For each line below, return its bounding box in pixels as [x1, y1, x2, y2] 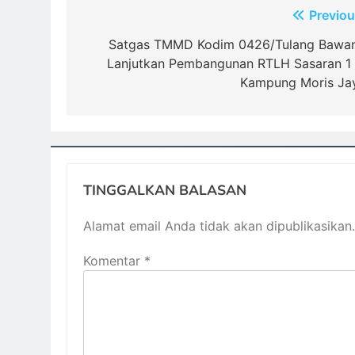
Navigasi [82, 7, 162, 30]
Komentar [83, 253, 144, 269]
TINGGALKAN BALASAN [83, 181, 246, 200]
